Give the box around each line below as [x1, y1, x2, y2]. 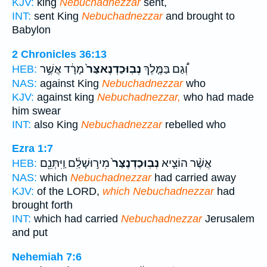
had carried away [151, 172, 236, 184]
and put [12, 226, 48, 239]
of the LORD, [34, 185, 103, 198]
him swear [12, 104, 61, 117]
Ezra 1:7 [12, 142, 53, 155]
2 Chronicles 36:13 [12, 48, 107, 60]
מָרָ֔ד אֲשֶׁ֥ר [40, 62, 84, 76]
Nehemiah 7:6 [12, 250, 82, 263]
